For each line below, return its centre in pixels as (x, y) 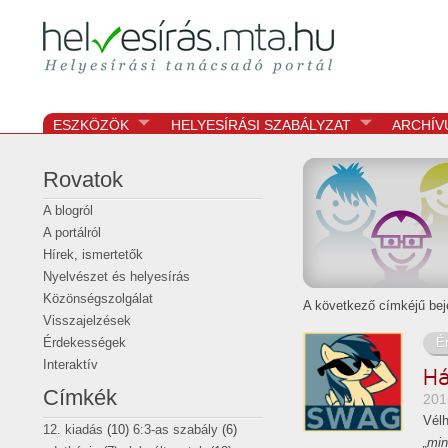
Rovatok (83, 179)
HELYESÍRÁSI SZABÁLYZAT (260, 125)
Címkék (80, 398)
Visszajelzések (87, 321)
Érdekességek (84, 343)
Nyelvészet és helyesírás (116, 277)
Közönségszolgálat (98, 299)
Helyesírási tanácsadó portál (210, 42)
